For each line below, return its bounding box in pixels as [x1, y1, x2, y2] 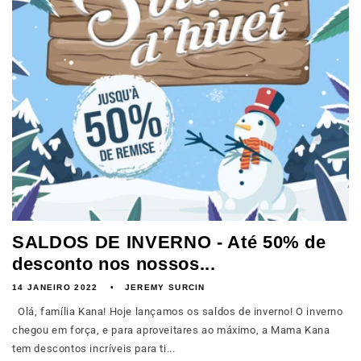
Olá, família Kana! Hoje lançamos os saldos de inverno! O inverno [12, 305, 343, 317]
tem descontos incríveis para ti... [12, 342, 176, 355]
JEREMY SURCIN [124, 283, 205, 292]
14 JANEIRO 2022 [12, 283, 98, 292]
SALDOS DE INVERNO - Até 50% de [12, 232, 326, 252]
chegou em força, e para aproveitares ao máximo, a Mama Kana [12, 324, 330, 336]
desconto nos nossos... [12, 254, 216, 274]
